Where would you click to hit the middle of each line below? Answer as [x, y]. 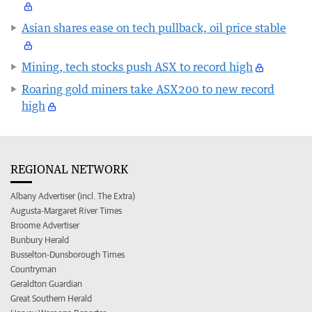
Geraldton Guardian [46, 283]
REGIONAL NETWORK [69, 169]
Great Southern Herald [51, 298]
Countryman [33, 269]
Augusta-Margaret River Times [66, 210]
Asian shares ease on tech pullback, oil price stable [154, 28]
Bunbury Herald [40, 240]
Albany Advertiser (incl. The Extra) [73, 196]
